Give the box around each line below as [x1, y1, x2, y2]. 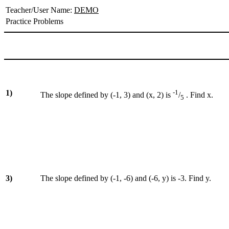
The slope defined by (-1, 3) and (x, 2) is [40, 90, 173, 100]
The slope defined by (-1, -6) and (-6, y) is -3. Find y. [40, 174, 211, 182]
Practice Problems [6, 17, 63, 26]
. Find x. [184, 90, 213, 100]
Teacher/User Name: [6, 6, 74, 14]
